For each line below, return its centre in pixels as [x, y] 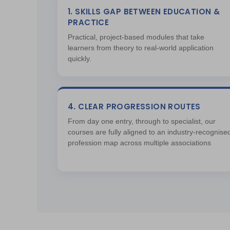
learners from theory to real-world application [141, 48]
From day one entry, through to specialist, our [142, 121]
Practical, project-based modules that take [136, 37]
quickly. [80, 59]
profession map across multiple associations [139, 143]
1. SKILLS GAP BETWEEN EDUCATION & [144, 12]
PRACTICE [89, 22]
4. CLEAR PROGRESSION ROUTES [134, 107]
